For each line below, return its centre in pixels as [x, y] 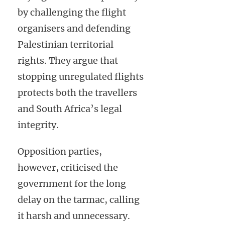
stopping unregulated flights [81, 76]
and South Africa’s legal [70, 108]
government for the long [72, 183]
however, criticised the [68, 167]
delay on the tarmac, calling [79, 199]
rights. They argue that [68, 60]
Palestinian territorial [66, 44]
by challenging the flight [72, 12]
